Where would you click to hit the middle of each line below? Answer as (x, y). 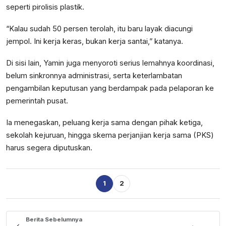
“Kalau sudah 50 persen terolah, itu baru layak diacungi (99, 29)
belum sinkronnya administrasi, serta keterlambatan (94, 75)
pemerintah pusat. (37, 101)
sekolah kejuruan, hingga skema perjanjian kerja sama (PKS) (110, 135)
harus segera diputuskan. (49, 148)
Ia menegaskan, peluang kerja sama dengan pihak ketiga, (104, 122)
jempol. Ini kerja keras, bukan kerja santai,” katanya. (95, 41)
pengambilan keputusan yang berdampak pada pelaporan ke (110, 88)
